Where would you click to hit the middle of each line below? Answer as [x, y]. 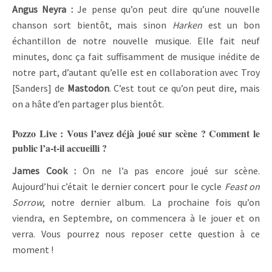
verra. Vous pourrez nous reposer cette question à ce [136, 234]
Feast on [242, 187]
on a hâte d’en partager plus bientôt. [89, 104]
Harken [187, 25]
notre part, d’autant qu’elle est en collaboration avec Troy [136, 73]
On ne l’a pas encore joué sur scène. [171, 171]
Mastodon [88, 88]
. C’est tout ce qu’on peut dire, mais [185, 88]
